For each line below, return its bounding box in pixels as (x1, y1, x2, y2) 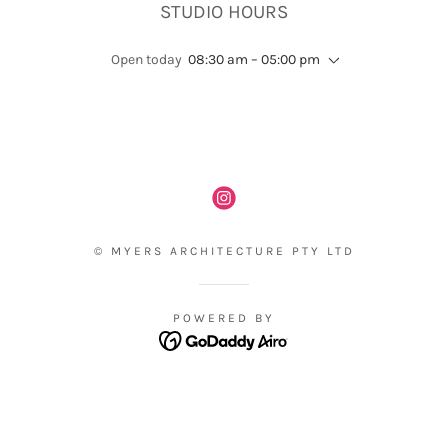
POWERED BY (173, 311, 275, 325)
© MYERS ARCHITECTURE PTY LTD (87, 244, 361, 258)
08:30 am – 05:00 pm (187, 51, 320, 68)
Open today (110, 51, 182, 68)
